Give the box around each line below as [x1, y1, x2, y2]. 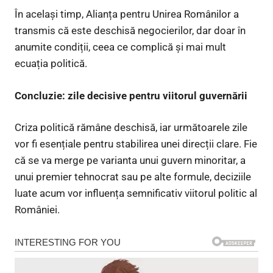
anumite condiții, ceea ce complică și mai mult [15, 41, 226, 54]
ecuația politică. [15, 57, 87, 70]
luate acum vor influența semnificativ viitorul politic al [15, 187, 257, 200]
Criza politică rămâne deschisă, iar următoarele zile [15, 121, 247, 134]
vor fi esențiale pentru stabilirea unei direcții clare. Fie [15, 138, 257, 151]
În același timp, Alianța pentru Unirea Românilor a [15, 8, 239, 21]
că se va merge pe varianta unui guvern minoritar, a [15, 154, 246, 167]
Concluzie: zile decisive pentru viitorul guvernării [15, 89, 247, 102]
